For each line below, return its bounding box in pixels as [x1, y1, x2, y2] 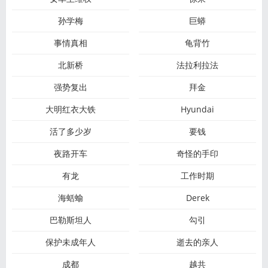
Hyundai [181, 103, 215, 115]
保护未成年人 [45, 236, 96, 248]
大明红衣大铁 [45, 103, 96, 115]
